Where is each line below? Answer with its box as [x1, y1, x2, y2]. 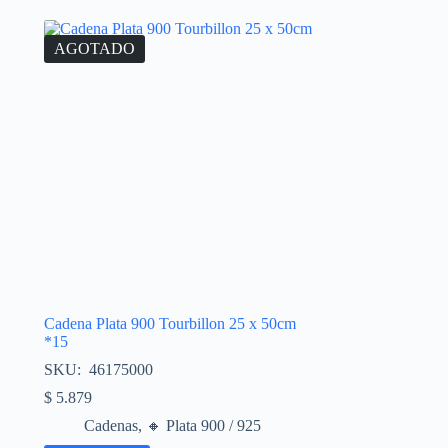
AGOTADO [53, 39, 135, 57]
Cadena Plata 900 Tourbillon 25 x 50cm [43, 314, 296, 332]
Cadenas [83, 416, 138, 434]
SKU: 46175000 [43, 360, 153, 378]
